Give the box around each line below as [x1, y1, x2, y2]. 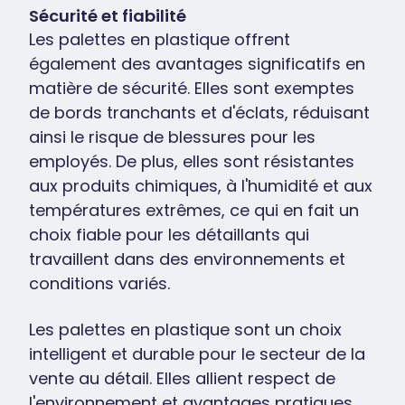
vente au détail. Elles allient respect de [29, 367, 335, 390]
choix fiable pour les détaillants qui [29, 223, 309, 246]
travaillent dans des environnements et [29, 248, 345, 270]
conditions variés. [29, 272, 170, 295]
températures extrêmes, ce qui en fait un [29, 199, 359, 221]
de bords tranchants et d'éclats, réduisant [29, 101, 370, 124]
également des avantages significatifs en [29, 52, 365, 75]
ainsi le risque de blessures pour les [29, 126, 316, 148]
